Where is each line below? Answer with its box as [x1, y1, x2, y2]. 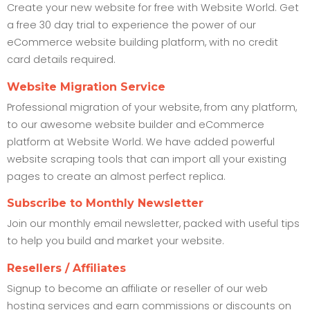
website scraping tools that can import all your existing [7, 152, 286, 166]
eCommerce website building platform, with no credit [7, 35, 278, 50]
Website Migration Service [7, 80, 165, 93]
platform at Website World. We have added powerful [7, 134, 275, 149]
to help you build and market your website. [7, 234, 224, 248]
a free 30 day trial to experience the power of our [7, 18, 256, 33]
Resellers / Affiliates [7, 261, 126, 275]
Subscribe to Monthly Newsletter [7, 197, 203, 210]
